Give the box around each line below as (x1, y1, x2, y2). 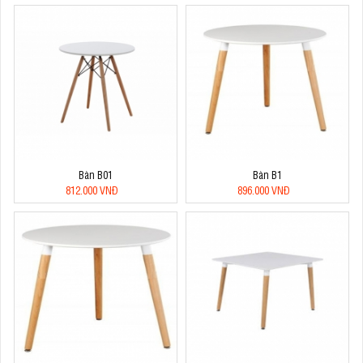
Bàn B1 (253, 167, 282, 181)
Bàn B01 (79, 167, 113, 181)
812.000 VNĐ (65, 182, 118, 197)
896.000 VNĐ (237, 182, 290, 197)
